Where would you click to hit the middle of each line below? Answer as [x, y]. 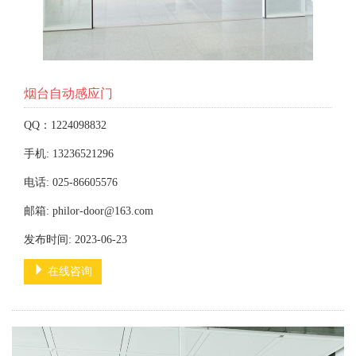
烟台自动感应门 [68, 93]
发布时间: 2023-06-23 [75, 240]
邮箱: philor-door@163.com [89, 211]
